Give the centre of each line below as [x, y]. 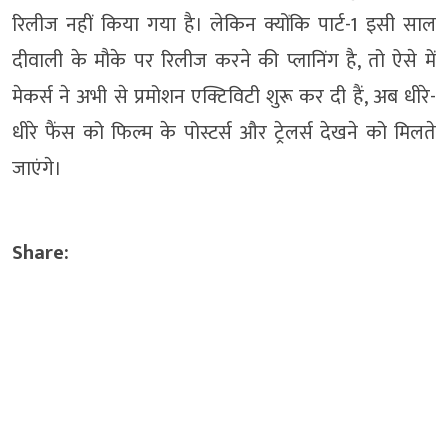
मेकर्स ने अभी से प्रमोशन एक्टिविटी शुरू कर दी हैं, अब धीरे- [224, 96]
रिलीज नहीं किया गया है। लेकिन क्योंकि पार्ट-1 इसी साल [224, 24]
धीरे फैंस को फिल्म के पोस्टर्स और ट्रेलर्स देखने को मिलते [224, 132]
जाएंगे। [37, 168]
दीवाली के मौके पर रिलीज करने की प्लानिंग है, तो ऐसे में [224, 60]
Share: [40, 252]
